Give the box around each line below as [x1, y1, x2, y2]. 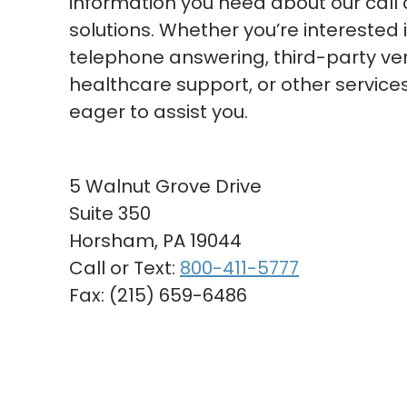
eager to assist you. [69, 99, 253, 124]
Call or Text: [69, 255, 180, 281]
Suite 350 [69, 201, 151, 226]
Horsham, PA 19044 [69, 228, 242, 253]
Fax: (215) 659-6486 [69, 283, 247, 308]
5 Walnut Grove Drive [69, 174, 262, 199]
